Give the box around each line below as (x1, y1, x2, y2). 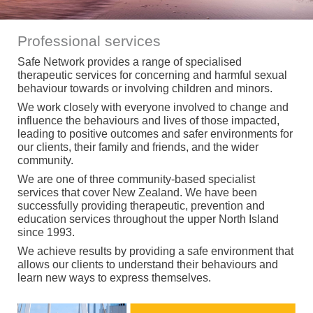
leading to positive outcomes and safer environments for (17, 127, 293, 140)
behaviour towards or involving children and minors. (17, 82, 272, 94)
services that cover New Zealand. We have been (17, 186, 257, 198)
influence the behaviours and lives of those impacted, (17, 114, 279, 126)
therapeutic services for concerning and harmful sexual (17, 68, 287, 81)
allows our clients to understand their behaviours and (17, 258, 278, 270)
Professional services (17, 32, 161, 49)
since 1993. (17, 226, 75, 238)
